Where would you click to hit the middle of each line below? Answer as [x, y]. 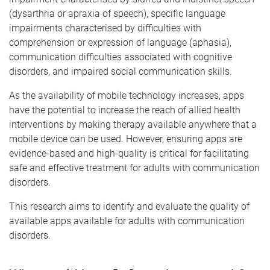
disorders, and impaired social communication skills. [121, 71]
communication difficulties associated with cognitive [121, 57]
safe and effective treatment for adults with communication [134, 168]
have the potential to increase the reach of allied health [125, 110]
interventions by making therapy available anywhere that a [133, 124]
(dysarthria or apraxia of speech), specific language [117, 14]
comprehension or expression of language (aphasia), [120, 42]
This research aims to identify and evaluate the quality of [129, 206]
